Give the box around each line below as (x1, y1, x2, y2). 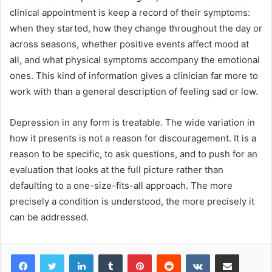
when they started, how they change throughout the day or (10, 22, 262, 35)
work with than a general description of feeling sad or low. (10, 86, 258, 98)
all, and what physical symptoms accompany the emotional (10, 54, 260, 66)
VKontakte (209, 249, 248, 259)
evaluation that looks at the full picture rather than (10, 164, 223, 176)
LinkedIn (93, 249, 124, 259)
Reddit (180, 249, 205, 259)
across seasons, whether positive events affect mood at (10, 38, 249, 50)
